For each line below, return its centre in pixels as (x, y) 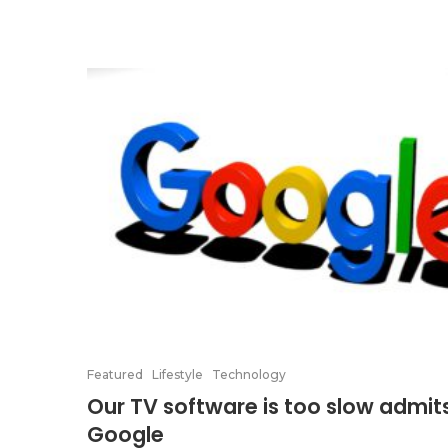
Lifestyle (177, 374)
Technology (249, 374)
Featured (115, 374)
